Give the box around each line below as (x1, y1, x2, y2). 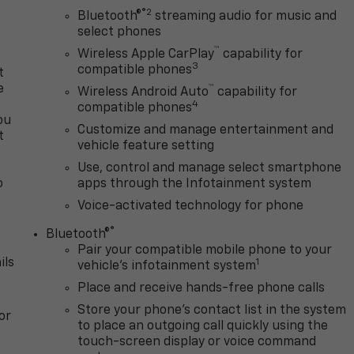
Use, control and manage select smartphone (77, 162, 342, 175)
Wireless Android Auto (77, 86, 209, 100)
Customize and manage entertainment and (77, 124, 334, 137)
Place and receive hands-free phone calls (77, 282, 326, 296)
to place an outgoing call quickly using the (77, 320, 329, 333)
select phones (77, 26, 162, 40)
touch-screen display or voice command (77, 336, 317, 349)
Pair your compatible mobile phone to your (77, 244, 333, 258)
